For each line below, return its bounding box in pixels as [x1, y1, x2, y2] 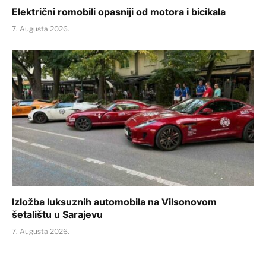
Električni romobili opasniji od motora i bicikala [12, 6, 226, 18]
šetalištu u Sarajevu [12, 208, 103, 220]
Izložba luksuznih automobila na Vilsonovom [12, 195, 217, 208]
